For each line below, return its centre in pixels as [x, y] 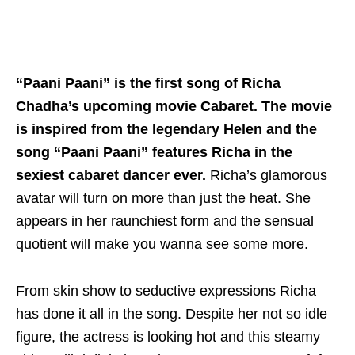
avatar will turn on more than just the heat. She [163, 198]
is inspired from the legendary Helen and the [166, 130]
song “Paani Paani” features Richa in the [154, 153]
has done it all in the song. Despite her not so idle [172, 314]
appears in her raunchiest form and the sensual [165, 221]
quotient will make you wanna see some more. [162, 244]
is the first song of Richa [197, 84]
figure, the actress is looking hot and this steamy [168, 337]
